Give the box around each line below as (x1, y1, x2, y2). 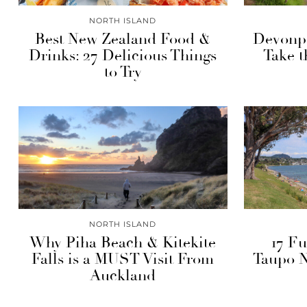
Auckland (90, 266, 156, 285)
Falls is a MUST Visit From (32, 249, 214, 269)
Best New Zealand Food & (35, 29, 211, 49)
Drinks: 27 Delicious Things (29, 46, 217, 65)
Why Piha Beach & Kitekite (29, 233, 217, 252)
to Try (103, 62, 142, 82)
